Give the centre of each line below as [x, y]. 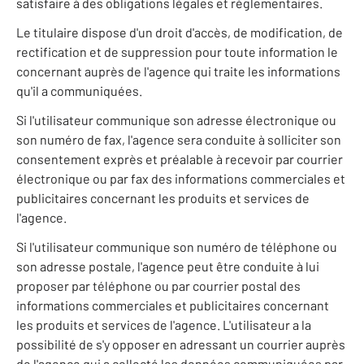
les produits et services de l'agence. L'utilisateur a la [164, 325]
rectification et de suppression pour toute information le [177, 52]
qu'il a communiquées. [79, 91]
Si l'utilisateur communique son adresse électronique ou [176, 120]
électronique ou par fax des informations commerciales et [181, 179]
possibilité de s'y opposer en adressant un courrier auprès [181, 344]
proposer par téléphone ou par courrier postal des [158, 286]
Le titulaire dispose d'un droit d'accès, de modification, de [180, 32]
